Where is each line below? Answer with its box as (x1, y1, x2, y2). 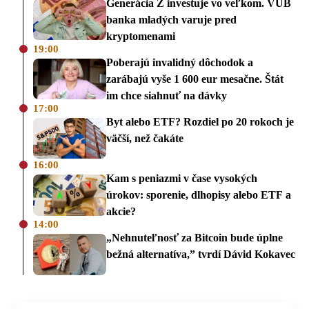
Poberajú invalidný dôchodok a (106, 56, 253, 68)
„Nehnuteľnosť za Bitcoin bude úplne (106, 232, 283, 244)
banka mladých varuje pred (106, 13, 237, 26)
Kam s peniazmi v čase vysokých (106, 172, 257, 185)
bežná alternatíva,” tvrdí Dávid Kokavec (106, 248, 295, 261)
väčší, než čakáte (106, 132, 183, 144)
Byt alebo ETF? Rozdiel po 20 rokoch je (106, 115, 294, 128)
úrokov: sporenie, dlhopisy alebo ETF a (106, 189, 291, 201)
